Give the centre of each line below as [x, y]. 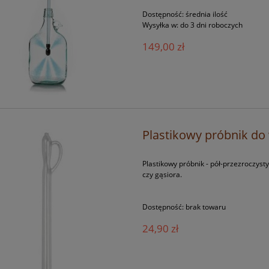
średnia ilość [207, 14]
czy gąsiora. [162, 175]
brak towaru [206, 207]
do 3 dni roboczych [212, 25]
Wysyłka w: [161, 25]
